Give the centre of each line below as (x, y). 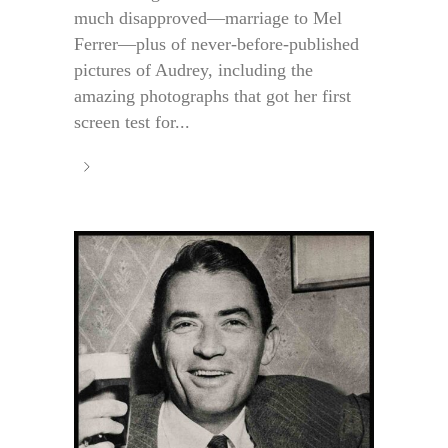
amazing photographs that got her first (212, 96)
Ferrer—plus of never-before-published (216, 44)
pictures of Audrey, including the (193, 70)
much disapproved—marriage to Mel (208, 18)
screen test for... (132, 122)
